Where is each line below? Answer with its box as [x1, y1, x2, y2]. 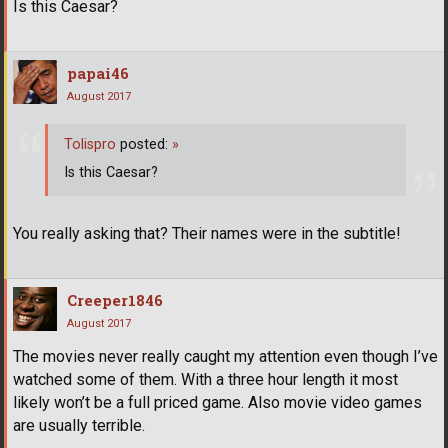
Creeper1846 [67, 290, 163, 311]
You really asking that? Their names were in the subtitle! [13, 224, 401, 244]
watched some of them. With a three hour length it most [13, 370, 398, 390]
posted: [116, 136, 172, 154]
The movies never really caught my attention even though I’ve [13, 347, 438, 367]
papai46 [67, 62, 129, 83]
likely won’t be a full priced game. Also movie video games [13, 393, 422, 413]
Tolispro [64, 136, 116, 154]
